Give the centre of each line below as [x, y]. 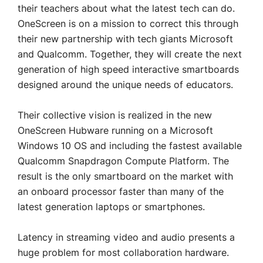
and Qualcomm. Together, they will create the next [130, 55]
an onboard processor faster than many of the [121, 192]
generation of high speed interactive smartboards [128, 70]
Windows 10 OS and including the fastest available [130, 146]
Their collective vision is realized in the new [115, 116]
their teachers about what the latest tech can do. [126, 9]
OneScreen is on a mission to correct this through [128, 24]
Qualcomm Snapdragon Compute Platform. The [123, 161]
